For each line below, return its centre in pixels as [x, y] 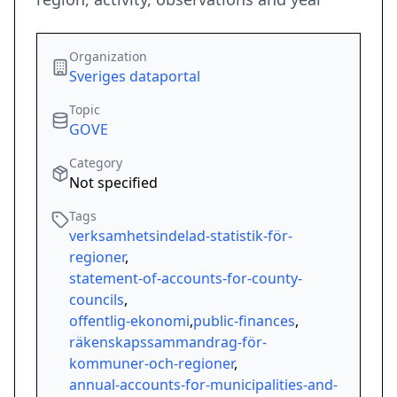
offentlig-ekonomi [129, 321]
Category [96, 163]
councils [97, 300]
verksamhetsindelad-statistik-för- [181, 236]
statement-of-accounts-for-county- [186, 279]
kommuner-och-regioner [152, 364]
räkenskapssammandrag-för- [168, 343]
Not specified [113, 183]
